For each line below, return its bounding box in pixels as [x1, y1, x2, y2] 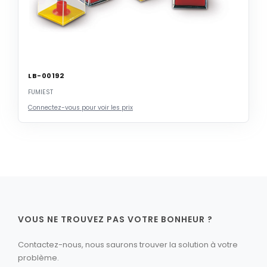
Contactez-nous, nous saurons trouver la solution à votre [18, 238, 238, 250]
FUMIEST [28, 87, 53, 97]
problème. [18, 252, 59, 263]
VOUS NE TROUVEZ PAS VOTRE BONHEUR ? [18, 213, 213, 225]
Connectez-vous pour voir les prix [28, 103, 133, 112]
